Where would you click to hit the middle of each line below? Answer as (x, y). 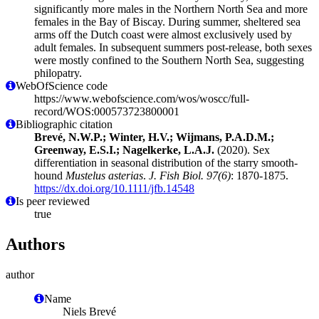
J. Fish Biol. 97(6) (190, 175)
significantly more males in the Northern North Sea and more (171, 9)
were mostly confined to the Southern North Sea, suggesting (169, 60)
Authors (35, 244)
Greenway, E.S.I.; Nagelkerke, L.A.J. (124, 150)
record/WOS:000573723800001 (107, 111)
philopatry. (58, 73)
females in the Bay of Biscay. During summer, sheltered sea (167, 21)
